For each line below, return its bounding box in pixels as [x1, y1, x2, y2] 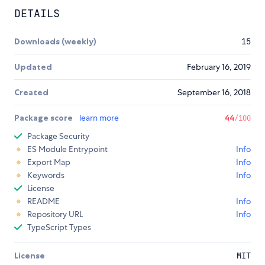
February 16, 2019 [187, 62, 251, 73]
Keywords [27, 170, 64, 181]
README [27, 196, 60, 207]
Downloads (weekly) [14, 36, 96, 47]
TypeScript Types [27, 222, 91, 233]
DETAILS [14, 7, 60, 21]
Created [14, 87, 49, 98]
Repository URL [27, 209, 83, 220]
